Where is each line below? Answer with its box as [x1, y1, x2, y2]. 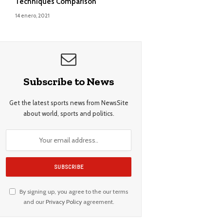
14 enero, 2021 [15, 12, 50, 19]
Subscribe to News [23, 75, 114, 89]
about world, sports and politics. [23, 109, 114, 118]
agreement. [81, 198, 114, 206]
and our [23, 198, 46, 206]
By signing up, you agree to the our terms [18, 188, 128, 196]
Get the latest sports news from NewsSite [9, 99, 128, 107]
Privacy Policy [45, 198, 82, 206]
